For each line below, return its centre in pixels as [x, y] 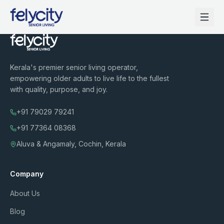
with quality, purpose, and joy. [59, 89]
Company [27, 174]
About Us [25, 193]
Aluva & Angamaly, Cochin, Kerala [71, 144]
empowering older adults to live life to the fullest [89, 78]
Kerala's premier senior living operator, [74, 67]
